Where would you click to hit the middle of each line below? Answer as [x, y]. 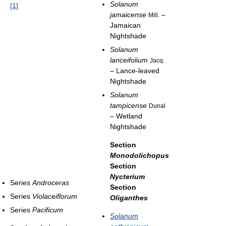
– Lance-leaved [135, 70]
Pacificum [48, 210]
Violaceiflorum [55, 196]
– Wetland [126, 116]
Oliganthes [129, 197]
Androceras [51, 182]
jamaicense [128, 14]
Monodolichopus [139, 155]
